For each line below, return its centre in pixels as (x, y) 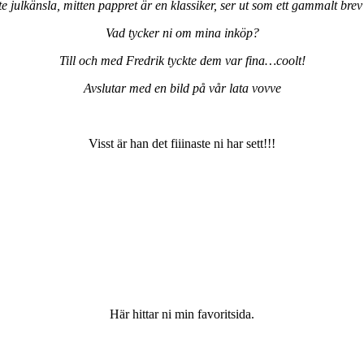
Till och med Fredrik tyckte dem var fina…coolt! (182, 61)
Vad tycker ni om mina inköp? (182, 33)
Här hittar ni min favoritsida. (182, 314)
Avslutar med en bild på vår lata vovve (182, 89)
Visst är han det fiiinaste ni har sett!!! (182, 144)
